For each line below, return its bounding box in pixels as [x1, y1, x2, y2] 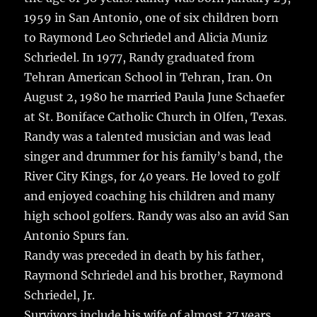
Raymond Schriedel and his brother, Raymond [24, 268, 284, 283]
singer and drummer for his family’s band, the [24, 149, 284, 164]
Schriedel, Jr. [24, 288, 96, 303]
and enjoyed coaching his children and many [24, 189, 275, 204]
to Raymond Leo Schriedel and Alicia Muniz [24, 30, 268, 45]
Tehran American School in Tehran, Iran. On [24, 70, 273, 85]
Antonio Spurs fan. [24, 229, 129, 243]
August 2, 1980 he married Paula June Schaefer [24, 90, 285, 105]
